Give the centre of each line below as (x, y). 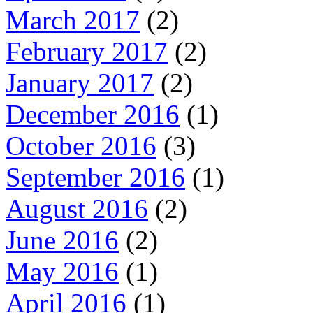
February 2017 (87, 52)
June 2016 (62, 240)
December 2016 (93, 115)
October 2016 (81, 146)
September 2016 (95, 177)
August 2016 (77, 209)
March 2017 (73, 20)
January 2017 (80, 83)
